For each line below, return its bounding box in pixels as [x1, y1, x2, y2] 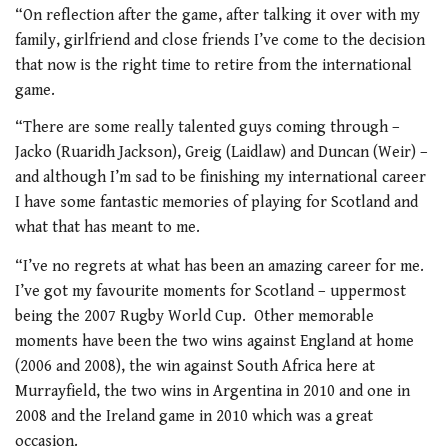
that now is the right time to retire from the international [15, 55, 412, 75]
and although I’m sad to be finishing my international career [15, 168, 426, 188]
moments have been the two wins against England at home [15, 331, 414, 351]
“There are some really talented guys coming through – [15, 118, 400, 138]
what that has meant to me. [15, 218, 200, 238]
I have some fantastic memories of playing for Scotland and [15, 193, 418, 213]
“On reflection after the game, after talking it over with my [15, 5, 420, 25]
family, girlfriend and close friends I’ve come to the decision [15, 30, 425, 50]
